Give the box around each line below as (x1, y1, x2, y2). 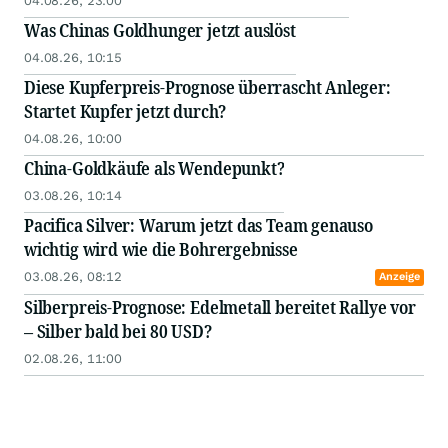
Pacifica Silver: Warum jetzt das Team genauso (24, 213, 373, 238)
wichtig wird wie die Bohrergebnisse (24, 237, 298, 262)
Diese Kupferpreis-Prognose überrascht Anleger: (24, 75, 391, 100)
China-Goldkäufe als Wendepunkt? (24, 156, 285, 181)
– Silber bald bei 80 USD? (24, 319, 212, 344)
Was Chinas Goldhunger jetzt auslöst (24, 18, 296, 43)
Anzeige (379, 270, 420, 284)
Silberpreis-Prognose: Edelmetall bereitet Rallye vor (24, 295, 416, 320)
